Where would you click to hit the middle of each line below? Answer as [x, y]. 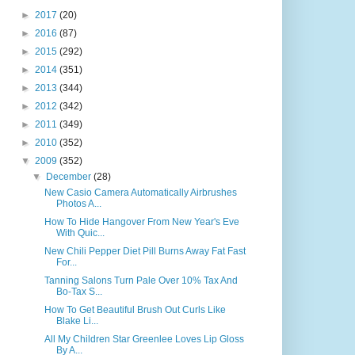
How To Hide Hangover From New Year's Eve [141, 222]
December [70, 177]
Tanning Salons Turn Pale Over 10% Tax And [141, 281]
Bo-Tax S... [79, 292]
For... [66, 262]
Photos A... [78, 204]
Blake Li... [77, 321]
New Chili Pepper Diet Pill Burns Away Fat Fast [145, 251]
